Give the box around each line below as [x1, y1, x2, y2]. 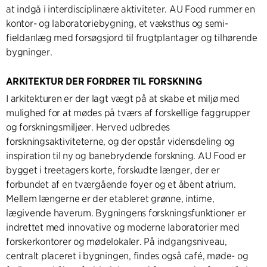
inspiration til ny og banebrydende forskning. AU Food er [6, 150, 246, 162]
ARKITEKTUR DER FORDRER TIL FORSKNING [6, 76, 202, 88]
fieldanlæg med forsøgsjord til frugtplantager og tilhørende [6, 32, 257, 44]
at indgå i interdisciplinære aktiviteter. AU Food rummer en [6, 4, 255, 15]
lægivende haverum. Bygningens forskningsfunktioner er [6, 207, 246, 219]
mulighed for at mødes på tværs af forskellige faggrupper [6, 107, 250, 119]
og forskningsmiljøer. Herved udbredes [6, 122, 170, 133]
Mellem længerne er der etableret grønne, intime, [6, 193, 215, 205]
